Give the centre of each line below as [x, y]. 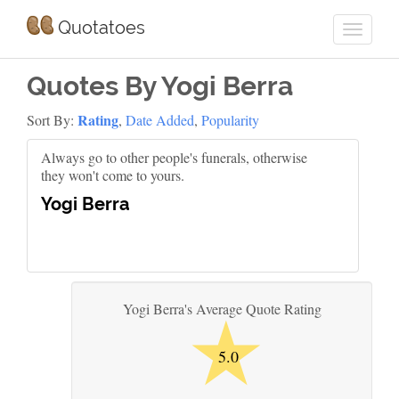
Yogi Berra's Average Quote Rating [222, 309]
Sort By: [52, 120]
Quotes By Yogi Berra [160, 86]
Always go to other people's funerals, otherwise [174, 157]
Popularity [230, 120]
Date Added [160, 120]
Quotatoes [99, 28]
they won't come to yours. [113, 175]
